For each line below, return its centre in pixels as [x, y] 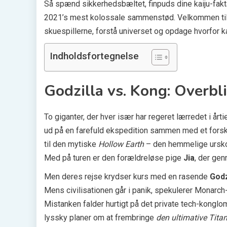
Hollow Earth [121, 144]
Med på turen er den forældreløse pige [114, 158]
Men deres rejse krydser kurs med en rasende [127, 176]
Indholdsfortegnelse [94, 56]
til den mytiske [71, 144]
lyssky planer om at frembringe [100, 217]
